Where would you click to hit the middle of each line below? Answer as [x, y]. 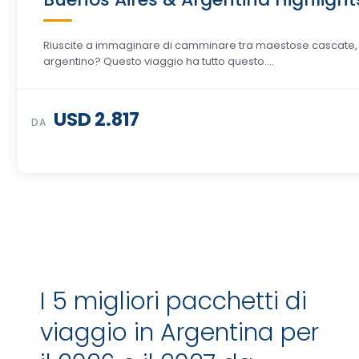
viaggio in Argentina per [179, 333]
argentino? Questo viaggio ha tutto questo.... [159, 61]
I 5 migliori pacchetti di [173, 301]
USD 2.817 [97, 119]
